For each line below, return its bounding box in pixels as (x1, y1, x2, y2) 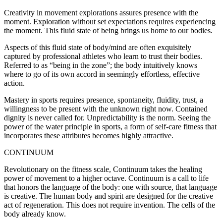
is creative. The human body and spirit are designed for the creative (4, 192, 213, 201)
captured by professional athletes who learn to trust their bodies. (4, 52, 202, 61)
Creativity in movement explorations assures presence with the (4, 8, 198, 17)
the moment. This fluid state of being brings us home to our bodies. (4, 26, 213, 35)
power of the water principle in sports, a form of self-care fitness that (4, 122, 217, 131)
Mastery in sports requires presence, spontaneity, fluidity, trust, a (4, 96, 203, 105)
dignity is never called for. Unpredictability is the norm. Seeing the (4, 113, 211, 122)
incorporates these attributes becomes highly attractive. (4, 131, 173, 140)
